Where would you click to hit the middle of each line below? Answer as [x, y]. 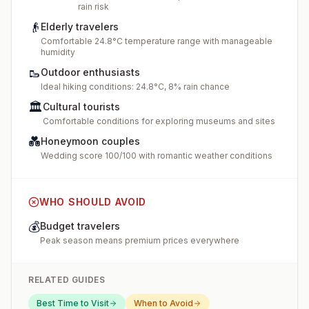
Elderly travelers [80, 27]
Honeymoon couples [90, 141]
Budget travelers [80, 226]
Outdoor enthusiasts [90, 72]
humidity [58, 52]
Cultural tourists [81, 107]
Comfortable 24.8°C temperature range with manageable [157, 41]
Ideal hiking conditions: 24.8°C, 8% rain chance [135, 87]
